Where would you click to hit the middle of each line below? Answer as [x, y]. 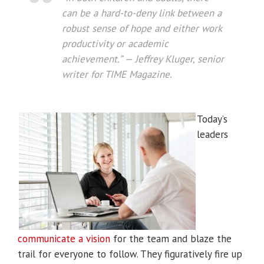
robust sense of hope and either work [142, 29]
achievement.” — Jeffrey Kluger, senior [143, 59]
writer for [83, 75]
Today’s [212, 119]
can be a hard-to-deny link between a [142, 13]
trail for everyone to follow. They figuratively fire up [130, 254]
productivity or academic [115, 44]
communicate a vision [64, 239]
